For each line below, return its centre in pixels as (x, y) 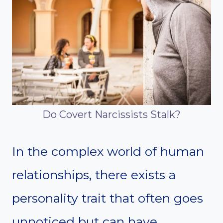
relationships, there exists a (94, 175)
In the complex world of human (108, 152)
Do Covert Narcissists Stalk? (111, 115)
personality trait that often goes (108, 198)
